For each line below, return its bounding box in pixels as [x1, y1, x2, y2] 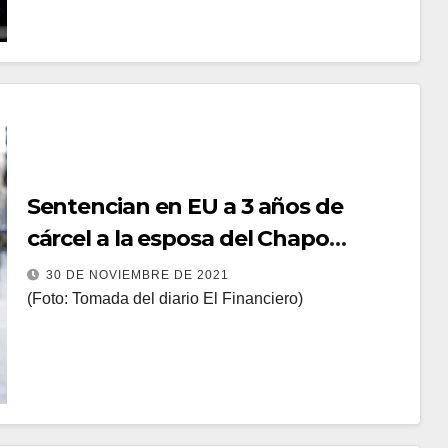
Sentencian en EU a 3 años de [26, 193, 343, 220]
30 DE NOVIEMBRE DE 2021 [45, 268, 229, 282]
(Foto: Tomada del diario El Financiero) [26, 290, 303, 307]
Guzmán [26, 257, 119, 284]
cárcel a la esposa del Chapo [26, 225, 329, 252]
